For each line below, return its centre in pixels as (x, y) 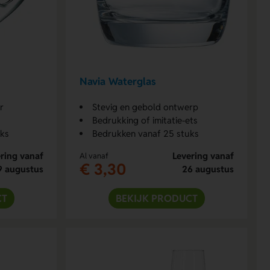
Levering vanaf (203, 155)
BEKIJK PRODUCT (156, 198)
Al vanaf (94, 155)
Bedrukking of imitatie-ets (145, 120)
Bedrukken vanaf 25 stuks (145, 133)
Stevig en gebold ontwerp (145, 107)
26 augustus (208, 169)
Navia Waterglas (118, 82)
